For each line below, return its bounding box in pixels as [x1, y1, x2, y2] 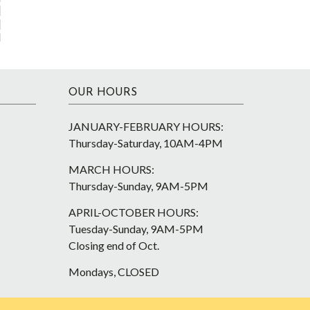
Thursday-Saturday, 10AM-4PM [68, 136, 223, 149]
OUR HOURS [68, 87, 137, 98]
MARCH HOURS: [68, 163, 154, 176]
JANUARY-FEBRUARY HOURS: [68, 120, 224, 133]
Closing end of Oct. [68, 239, 159, 252]
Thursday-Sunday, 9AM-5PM [68, 179, 208, 192]
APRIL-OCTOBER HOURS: [68, 206, 199, 219]
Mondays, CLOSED [68, 265, 159, 278]
